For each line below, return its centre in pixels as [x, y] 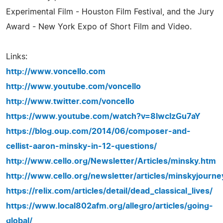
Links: [17, 57]
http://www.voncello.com [56, 72]
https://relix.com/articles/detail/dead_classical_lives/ [109, 191]
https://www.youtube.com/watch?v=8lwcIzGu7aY [103, 116]
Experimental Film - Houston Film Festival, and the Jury [110, 12]
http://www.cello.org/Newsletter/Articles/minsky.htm [111, 161]
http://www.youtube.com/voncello [73, 87]
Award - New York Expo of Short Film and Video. [99, 27]
